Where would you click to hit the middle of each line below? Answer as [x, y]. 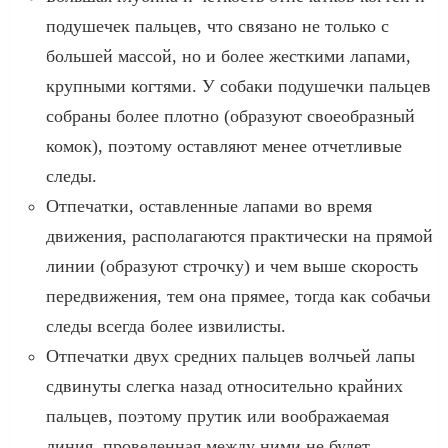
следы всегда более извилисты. [166, 325]
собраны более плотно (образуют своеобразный [230, 115]
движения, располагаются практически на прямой [239, 235]
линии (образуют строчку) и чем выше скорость [232, 265]
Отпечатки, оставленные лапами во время [209, 205]
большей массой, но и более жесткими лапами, [228, 55]
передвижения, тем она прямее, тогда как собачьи [238, 295]
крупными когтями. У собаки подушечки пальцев [238, 85]
